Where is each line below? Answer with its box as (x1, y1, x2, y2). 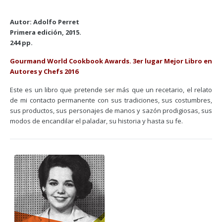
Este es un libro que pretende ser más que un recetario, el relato (10, 85, 212, 94)
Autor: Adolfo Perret (10, 17, 79, 26)
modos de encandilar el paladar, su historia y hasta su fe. (10, 116, 183, 125)
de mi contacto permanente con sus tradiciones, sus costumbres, (10, 96, 212, 105)
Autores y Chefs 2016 (10, 67, 78, 76)
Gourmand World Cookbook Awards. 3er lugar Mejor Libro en (10, 56, 212, 65)
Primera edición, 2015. (10, 28, 81, 37)
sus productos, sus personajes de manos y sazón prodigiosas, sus (10, 106, 212, 115)
